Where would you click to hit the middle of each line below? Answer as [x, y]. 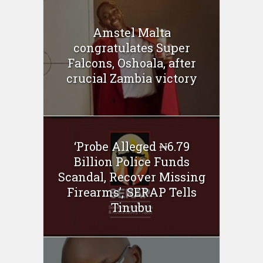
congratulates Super [131, 48]
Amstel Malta [131, 33]
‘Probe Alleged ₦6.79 [131, 146]
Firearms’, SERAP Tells [131, 192]
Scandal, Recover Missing [131, 176]
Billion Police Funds [131, 161]
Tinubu [131, 207]
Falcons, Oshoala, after [131, 63]
